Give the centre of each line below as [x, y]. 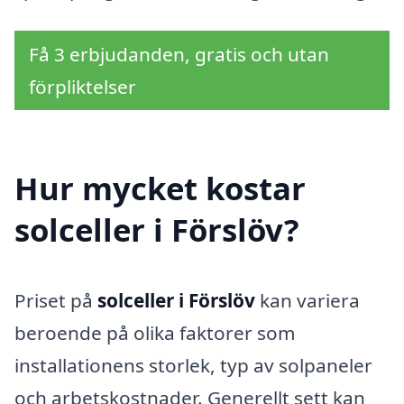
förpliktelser [83, 86]
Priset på [56, 301]
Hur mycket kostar [160, 188]
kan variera [308, 301]
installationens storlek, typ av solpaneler [193, 366]
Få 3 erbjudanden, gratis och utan [179, 54]
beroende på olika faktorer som [155, 333]
